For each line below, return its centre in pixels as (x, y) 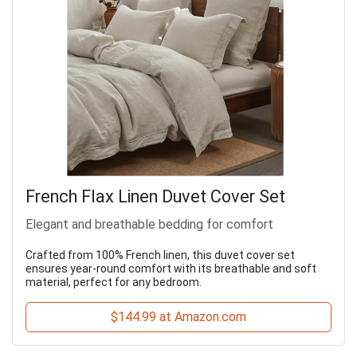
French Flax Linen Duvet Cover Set (155, 196)
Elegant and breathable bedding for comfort (149, 224)
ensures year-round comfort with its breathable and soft (171, 268)
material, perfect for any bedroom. (114, 282)
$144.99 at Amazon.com (178, 316)
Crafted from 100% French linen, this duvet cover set (160, 255)
